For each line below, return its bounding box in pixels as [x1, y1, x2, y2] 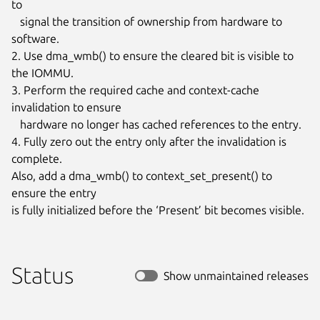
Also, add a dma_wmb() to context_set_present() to [11, 169, 272, 182]
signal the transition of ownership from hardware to [11, 14, 20, 28]
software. [11, 31, 59, 45]
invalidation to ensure [11, 100, 121, 114]
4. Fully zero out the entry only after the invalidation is [11, 134, 286, 148]
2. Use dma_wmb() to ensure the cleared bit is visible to [11, 49, 294, 62]
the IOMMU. [11, 66, 74, 79]
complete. [11, 151, 62, 165]
